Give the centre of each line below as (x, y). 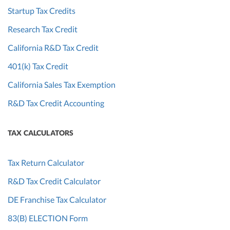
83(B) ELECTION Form (48, 218)
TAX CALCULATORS (41, 133)
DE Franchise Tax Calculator (57, 200)
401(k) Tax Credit (38, 66)
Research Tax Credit (43, 29)
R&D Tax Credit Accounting (56, 103)
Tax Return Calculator (46, 163)
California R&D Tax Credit (53, 48)
